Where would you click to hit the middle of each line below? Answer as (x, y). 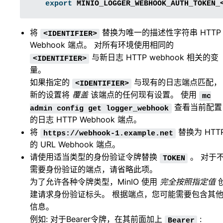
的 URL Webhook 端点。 (75, 145)
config (70, 109)
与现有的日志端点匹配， (177, 82)
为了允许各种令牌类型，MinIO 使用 (95, 182)
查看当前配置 (197, 107)
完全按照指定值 (188, 182)
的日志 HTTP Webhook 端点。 (86, 120)
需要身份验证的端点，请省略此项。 (94, 169)
